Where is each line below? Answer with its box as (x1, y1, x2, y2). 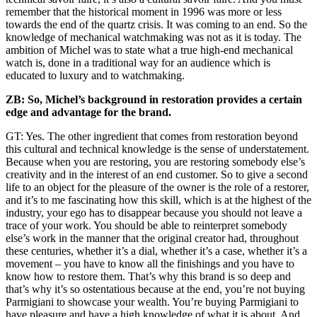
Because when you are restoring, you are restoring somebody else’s (6, 156, 305, 168)
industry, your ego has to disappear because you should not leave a (6, 207, 302, 219)
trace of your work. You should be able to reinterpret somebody (6, 219, 287, 232)
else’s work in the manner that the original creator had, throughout (6, 232, 299, 245)
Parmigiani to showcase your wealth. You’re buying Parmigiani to (6, 296, 299, 309)
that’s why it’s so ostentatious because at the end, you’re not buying (6, 283, 305, 296)
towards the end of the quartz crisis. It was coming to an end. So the (6, 18, 307, 31)
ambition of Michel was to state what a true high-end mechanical (6, 44, 293, 57)
